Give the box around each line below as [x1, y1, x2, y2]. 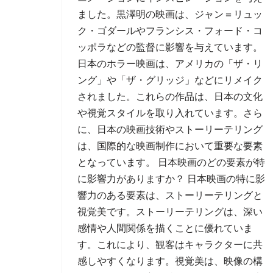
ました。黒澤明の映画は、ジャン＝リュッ [77, 9, 263, 19]
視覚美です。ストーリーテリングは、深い [77, 207, 263, 217]
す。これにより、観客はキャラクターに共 [77, 239, 263, 250]
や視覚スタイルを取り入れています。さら [77, 108, 263, 118]
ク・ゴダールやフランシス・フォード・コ [77, 26, 263, 36]
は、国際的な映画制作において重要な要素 [77, 141, 263, 151]
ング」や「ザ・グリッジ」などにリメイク [77, 75, 263, 85]
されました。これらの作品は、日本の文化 [77, 91, 263, 102]
